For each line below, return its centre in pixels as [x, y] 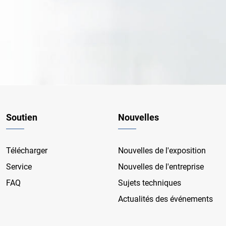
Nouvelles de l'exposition [162, 151]
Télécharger [26, 151]
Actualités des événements [165, 199]
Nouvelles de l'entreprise [161, 167]
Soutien [21, 117]
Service [19, 167]
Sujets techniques [149, 183]
